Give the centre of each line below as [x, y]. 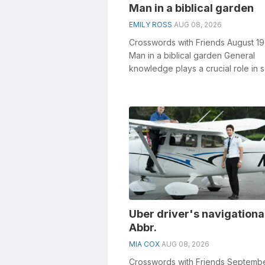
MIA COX [144, 244]
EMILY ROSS [151, 24]
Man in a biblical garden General [192, 55]
